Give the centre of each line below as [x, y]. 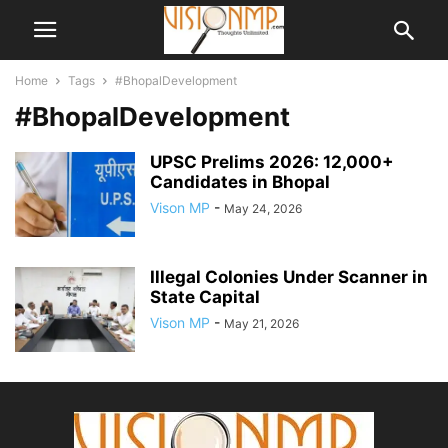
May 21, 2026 [261, 323]
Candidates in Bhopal [240, 182]
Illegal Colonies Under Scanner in [289, 277]
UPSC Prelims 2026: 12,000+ [272, 162]
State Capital [205, 297]
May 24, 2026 [263, 208]
